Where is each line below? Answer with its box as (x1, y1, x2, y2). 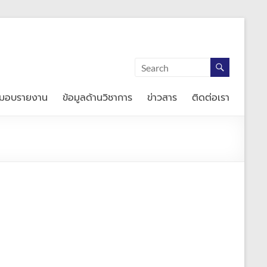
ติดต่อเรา (192, 91, 229, 105)
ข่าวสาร (147, 91, 177, 105)
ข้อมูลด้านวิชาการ (63, 91, 132, 105)
